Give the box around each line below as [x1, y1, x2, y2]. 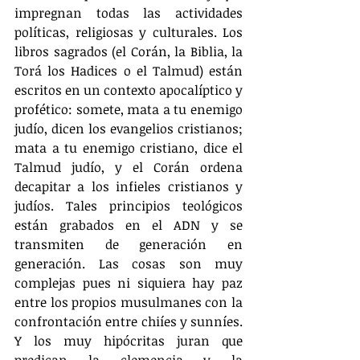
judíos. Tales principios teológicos [14, 196, 243, 215]
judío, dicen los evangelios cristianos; [14, 119, 243, 137]
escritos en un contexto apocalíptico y [14, 80, 243, 99]
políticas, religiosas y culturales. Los [14, 22, 243, 41]
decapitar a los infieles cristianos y [14, 177, 243, 195]
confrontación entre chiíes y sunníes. [14, 312, 243, 330]
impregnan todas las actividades [14, 3, 243, 22]
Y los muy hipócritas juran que [14, 331, 243, 350]
